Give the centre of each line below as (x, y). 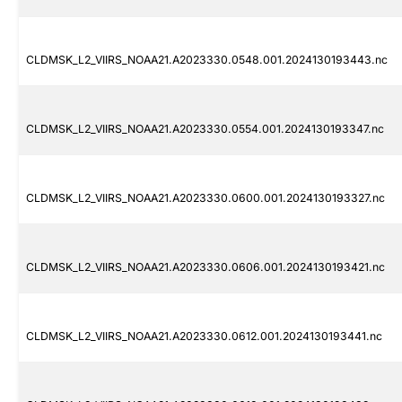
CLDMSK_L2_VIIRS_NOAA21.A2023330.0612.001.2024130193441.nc (204, 336)
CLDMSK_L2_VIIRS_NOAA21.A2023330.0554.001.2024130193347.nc (205, 129)
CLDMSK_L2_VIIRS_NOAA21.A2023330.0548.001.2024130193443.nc (207, 60)
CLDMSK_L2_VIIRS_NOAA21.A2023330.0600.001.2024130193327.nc (205, 198)
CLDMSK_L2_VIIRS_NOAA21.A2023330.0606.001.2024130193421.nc (205, 267)
